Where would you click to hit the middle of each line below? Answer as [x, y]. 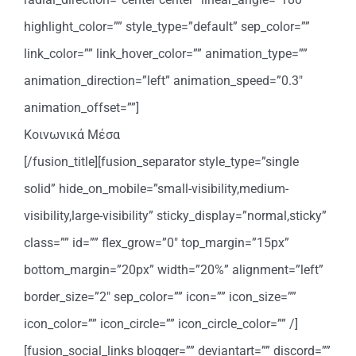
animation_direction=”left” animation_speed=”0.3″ [163, 80]
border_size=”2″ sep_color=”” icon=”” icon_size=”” [160, 296]
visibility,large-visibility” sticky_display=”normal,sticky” [175, 215]
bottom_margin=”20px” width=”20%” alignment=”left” [174, 269]
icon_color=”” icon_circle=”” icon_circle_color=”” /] [161, 323]
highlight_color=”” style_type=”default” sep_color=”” [167, 26]
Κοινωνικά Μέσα [72, 134]
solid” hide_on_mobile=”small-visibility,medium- [156, 188]
